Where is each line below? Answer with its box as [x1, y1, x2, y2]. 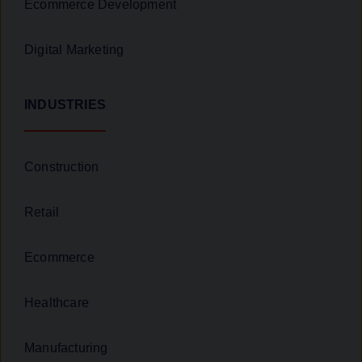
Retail [24, 205, 60, 220]
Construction [24, 160, 99, 175]
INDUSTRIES [24, 98, 106, 112]
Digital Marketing [24, 43, 124, 57]
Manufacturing [24, 341, 108, 356]
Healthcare [24, 296, 89, 310]
